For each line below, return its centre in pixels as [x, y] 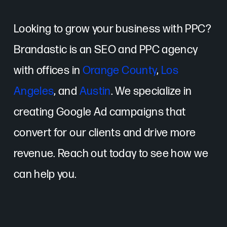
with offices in [48, 70]
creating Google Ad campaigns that [100, 112]
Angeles [34, 91]
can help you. [45, 174]
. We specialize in [151, 91]
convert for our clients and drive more [105, 133]
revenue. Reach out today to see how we [111, 154]
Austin [95, 91]
